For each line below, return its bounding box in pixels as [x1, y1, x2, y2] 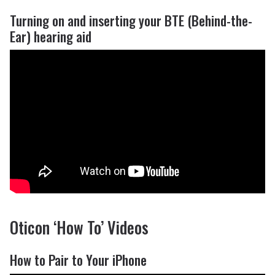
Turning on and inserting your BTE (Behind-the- [10, 10, 252, 30]
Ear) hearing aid [10, 26, 91, 46]
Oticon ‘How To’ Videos [10, 215, 149, 240]
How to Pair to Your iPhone [10, 250, 147, 270]
